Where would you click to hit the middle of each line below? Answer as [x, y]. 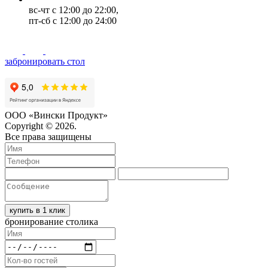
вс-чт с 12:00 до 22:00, [74, 10]
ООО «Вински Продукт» [56, 115]
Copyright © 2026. [41, 126]
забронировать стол [45, 61]
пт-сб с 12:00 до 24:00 [73, 20]
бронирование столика [51, 221]
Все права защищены [48, 136]
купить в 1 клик [37, 210]
